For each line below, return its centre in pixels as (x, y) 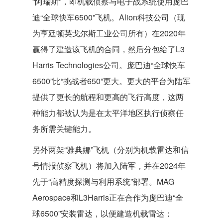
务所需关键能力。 (64, 129)
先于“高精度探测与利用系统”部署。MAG (103, 181)
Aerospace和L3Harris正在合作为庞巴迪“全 (108, 197)
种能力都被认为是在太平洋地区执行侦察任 (108, 113)
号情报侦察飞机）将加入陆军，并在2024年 (109, 166)
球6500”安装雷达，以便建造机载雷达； (102, 213)
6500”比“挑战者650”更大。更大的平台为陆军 (111, 81)
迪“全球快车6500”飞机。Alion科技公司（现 (109, 17)
